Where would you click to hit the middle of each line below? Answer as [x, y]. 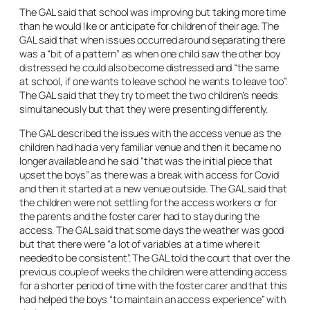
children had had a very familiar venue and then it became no [150, 147]
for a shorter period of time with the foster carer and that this [153, 285]
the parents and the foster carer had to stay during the [139, 216]
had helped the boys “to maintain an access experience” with [153, 299]
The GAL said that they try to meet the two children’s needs [149, 95]
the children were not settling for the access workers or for [148, 202]
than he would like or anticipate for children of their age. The [149, 26]
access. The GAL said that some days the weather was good [152, 230]
